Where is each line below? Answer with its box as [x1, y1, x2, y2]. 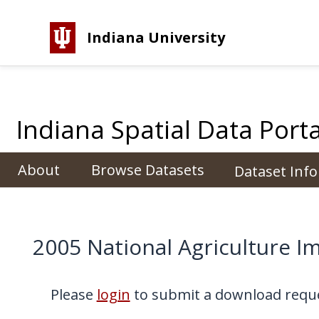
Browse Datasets [90, 159, 204, 179]
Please [50, 285, 97, 304]
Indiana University [86, 28, 225, 47]
